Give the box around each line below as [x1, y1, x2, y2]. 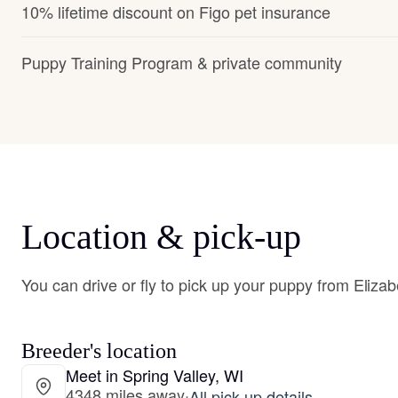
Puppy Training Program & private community [21, 51, 342, 74]
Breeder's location [21, 339, 177, 362]
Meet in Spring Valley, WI [66, 363, 243, 386]
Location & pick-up [21, 217, 301, 257]
